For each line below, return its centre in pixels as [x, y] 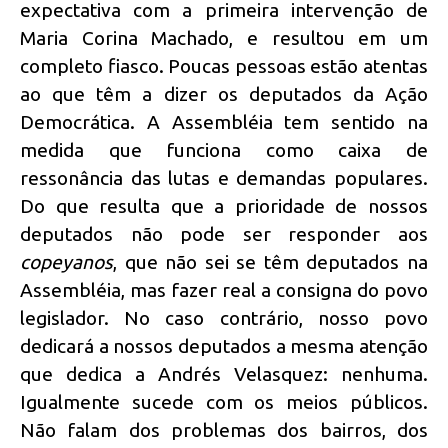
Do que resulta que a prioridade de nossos [224, 206]
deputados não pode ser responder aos [224, 234]
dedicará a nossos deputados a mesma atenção [224, 346]
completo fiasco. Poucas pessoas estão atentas [224, 66]
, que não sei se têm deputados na [270, 262]
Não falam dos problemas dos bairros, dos [224, 430]
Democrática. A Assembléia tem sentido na [224, 122]
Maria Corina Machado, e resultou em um [224, 38]
